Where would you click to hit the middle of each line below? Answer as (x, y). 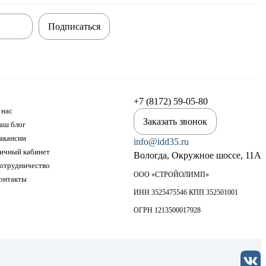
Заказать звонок (175, 121)
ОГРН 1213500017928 (167, 210)
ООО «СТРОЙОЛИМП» (171, 174)
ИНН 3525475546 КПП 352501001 (186, 192)
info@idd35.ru (161, 141)
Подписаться (74, 26)
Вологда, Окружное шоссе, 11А (197, 155)
